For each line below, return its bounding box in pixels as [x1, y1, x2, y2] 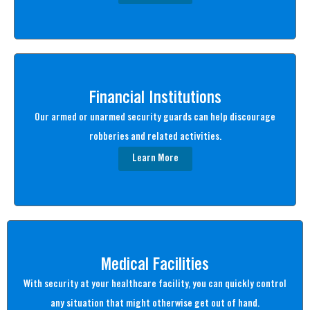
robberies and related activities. [89, 132, 221, 143]
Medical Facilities [101, 257, 209, 273]
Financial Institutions [89, 91, 221, 107]
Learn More [131, 154, 179, 164]
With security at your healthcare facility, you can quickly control [24, 280, 286, 290]
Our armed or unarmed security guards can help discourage [35, 113, 275, 123]
